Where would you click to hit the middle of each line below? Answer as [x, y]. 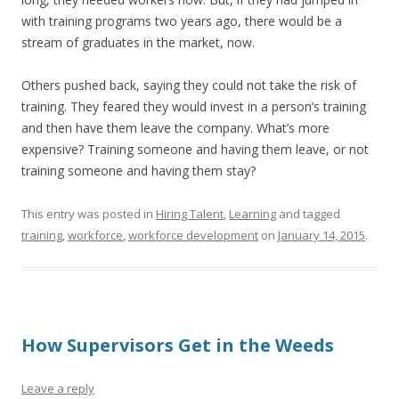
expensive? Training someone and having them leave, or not [195, 149]
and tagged [308, 214]
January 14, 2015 [322, 235]
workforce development [193, 235]
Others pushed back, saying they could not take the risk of [189, 85]
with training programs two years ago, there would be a [182, 21]
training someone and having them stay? [138, 171]
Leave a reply [58, 388]
